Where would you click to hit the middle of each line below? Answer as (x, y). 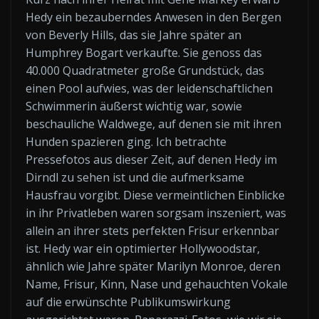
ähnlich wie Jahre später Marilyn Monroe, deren (153, 266)
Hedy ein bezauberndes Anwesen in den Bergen (153, 17)
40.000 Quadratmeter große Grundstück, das (145, 70)
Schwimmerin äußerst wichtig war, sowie (134, 106)
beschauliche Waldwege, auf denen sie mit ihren (153, 124)
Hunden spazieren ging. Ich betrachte (126, 142)
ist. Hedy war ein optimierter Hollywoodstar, (143, 249)
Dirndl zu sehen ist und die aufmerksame (135, 177)
